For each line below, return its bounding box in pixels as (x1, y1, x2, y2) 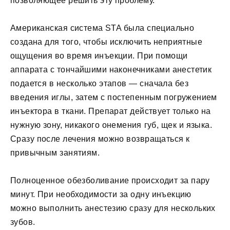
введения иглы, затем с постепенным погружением (10, 93, 217, 102)
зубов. (10, 218, 35, 227)
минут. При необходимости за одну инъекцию (10, 190, 191, 199)
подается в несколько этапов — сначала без (10, 79, 189, 88)
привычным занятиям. (10, 148, 100, 158)
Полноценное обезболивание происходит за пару (10, 176, 210, 185)
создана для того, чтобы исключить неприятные (10, 37, 203, 47)
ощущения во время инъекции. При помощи (10, 51, 188, 61)
